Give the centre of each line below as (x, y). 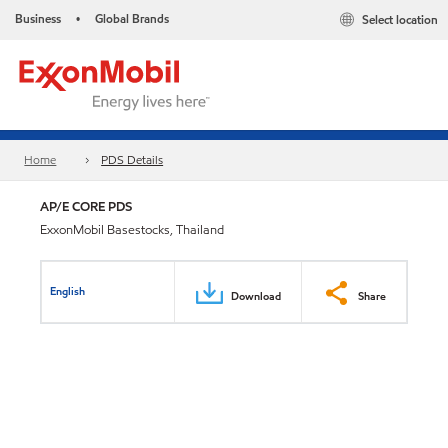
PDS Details (132, 160)
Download (256, 295)
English (68, 290)
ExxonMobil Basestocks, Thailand (132, 230)
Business (38, 18)
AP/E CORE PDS (86, 206)
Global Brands (132, 18)
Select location (400, 20)
